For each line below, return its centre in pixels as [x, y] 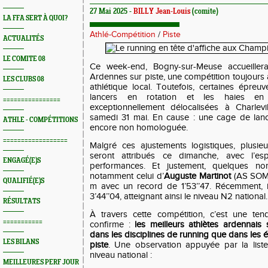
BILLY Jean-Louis [162, 12]
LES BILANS [21, 242]
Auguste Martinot [197, 176]
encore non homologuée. [139, 128]
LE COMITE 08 [24, 59]
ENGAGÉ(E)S [22, 161]
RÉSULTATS [22, 201]
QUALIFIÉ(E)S [24, 181]
